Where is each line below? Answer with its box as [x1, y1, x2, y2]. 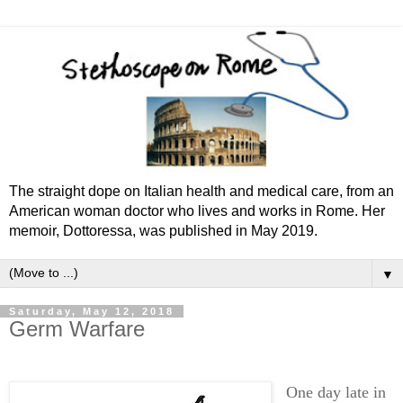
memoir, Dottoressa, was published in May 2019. [9, 223, 318, 239]
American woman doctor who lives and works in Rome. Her [9, 203, 385, 219]
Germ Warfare [9, 317, 145, 342]
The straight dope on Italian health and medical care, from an [9, 184, 394, 200]
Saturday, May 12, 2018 [9, 306, 175, 318]
